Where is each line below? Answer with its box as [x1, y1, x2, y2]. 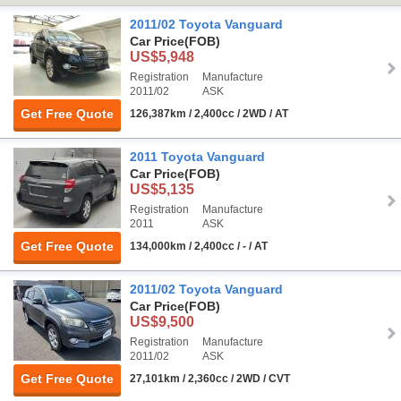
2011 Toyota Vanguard [130, 149, 265, 164]
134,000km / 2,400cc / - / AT [130, 239, 268, 252]
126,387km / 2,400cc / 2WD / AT [130, 107, 288, 120]
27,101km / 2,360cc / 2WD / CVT [130, 371, 290, 385]
